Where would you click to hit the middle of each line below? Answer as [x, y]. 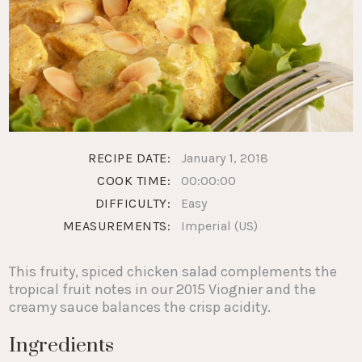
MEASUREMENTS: [117, 225]
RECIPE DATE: [130, 158]
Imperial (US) [219, 225]
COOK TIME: [134, 180]
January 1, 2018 [224, 158]
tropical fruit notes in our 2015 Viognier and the [163, 289]
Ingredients [62, 345]
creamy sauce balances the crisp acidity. [140, 307]
